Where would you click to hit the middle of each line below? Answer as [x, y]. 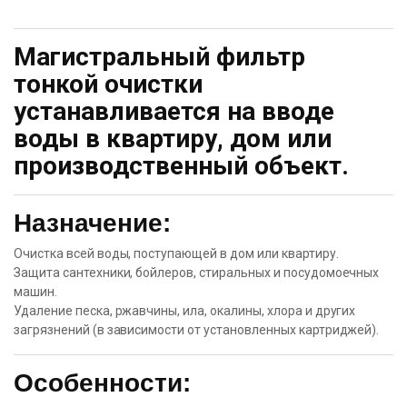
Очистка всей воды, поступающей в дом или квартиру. [176, 253]
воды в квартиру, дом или [173, 139]
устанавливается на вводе [174, 111]
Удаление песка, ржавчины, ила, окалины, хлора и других [185, 311]
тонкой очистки [108, 84]
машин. [35, 292]
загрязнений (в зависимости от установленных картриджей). [197, 330]
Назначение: [92, 223]
